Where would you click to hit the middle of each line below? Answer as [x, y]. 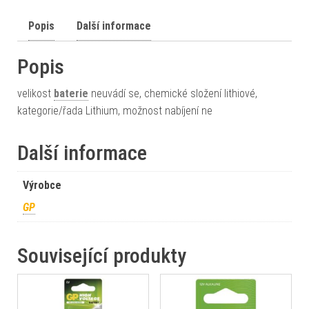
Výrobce [42, 185]
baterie [71, 93]
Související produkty [102, 256]
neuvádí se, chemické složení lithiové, [173, 93]
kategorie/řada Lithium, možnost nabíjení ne [115, 111]
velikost [36, 93]
